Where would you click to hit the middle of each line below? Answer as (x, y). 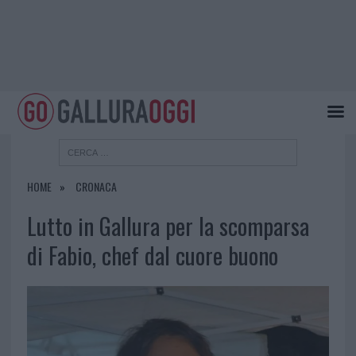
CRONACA (96, 187)
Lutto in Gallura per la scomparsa (168, 226)
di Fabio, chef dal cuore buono (152, 255)
